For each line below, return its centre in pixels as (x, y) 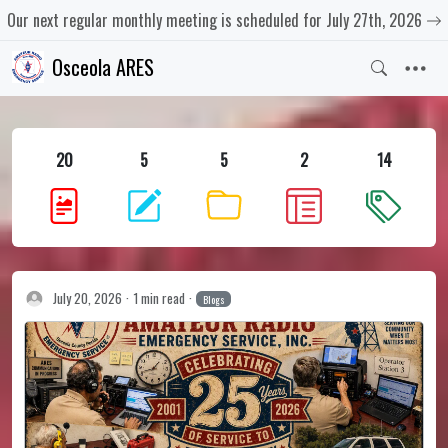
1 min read (159, 297)
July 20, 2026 (88, 297)
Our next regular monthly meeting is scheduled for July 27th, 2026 (214, 20)
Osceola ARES (102, 66)
